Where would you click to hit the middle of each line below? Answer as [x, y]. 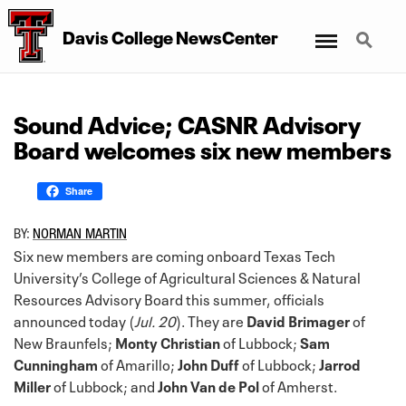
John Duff [208, 363]
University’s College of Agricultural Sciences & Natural [187, 276]
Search [369, 29]
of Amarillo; [138, 363]
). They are [211, 319]
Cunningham [56, 363]
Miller [32, 385]
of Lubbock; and [104, 385]
